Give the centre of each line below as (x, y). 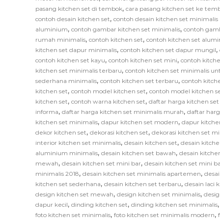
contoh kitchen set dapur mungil (168, 50)
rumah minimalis (60, 39)
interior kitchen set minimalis (78, 142)
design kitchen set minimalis (159, 194)
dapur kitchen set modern (140, 122)
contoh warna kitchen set (108, 101)
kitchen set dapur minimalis (76, 50)
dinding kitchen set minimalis (174, 204)
